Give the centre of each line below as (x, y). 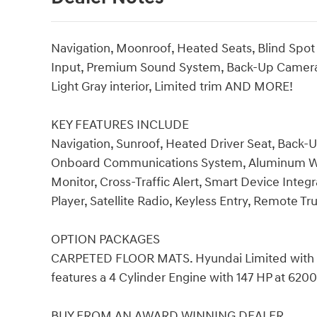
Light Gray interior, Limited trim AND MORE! (172, 87)
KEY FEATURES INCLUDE (120, 125)
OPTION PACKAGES (105, 240)
